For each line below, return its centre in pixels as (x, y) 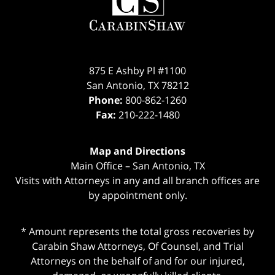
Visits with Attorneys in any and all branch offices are (137, 181)
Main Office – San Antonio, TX (137, 166)
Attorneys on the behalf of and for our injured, (137, 261)
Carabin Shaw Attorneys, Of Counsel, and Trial (137, 246)
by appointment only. (137, 196)
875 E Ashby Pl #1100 (137, 71)
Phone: (107, 100)
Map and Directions (137, 151)
